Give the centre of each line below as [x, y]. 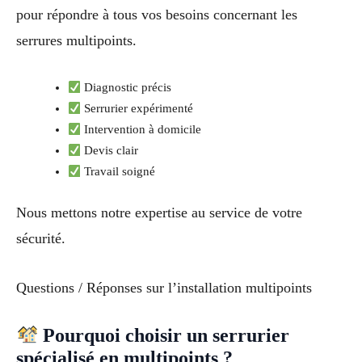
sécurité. [41, 239]
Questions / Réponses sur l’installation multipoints [164, 287]
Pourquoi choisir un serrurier [164, 335]
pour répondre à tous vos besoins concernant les [157, 15]
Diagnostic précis [126, 88]
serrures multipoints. [76, 41]
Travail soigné [118, 172]
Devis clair [110, 151]
